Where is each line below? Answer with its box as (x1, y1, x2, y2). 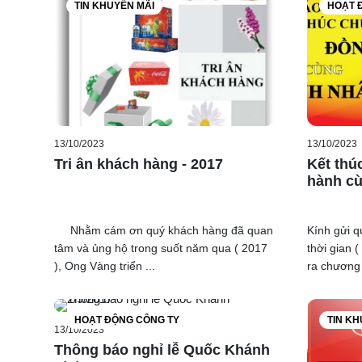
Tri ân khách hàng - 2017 (54, 155, 223, 172)
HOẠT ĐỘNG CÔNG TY (74, 314, 179, 326)
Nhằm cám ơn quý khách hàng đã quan (54, 223, 273, 237)
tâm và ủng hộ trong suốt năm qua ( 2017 (54, 241, 267, 255)
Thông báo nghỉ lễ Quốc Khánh (54, 341, 270, 358)
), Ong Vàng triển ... (54, 259, 155, 272)
